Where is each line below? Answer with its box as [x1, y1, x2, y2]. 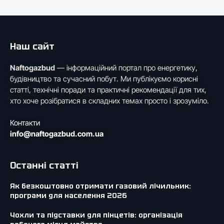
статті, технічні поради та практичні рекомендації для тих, [10, 84, 206, 94]
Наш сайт [10, 40, 54, 52]
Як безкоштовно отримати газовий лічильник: [10, 181, 191, 190]
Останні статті [10, 159, 78, 171]
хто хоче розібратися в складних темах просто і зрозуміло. [10, 95, 209, 105]
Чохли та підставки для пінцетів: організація [10, 210, 182, 219]
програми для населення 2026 [10, 190, 129, 200]
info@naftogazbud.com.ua [10, 128, 103, 138]
